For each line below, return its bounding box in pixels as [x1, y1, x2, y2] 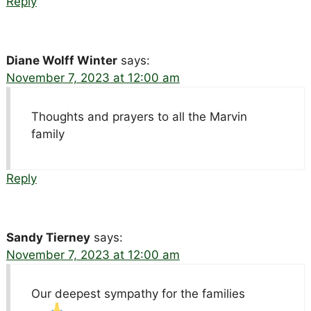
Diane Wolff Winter [6, 53, 117, 67]
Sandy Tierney [6, 230, 90, 244]
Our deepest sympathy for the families [31, 286, 245, 301]
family [31, 126, 65, 141]
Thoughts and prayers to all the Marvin [31, 109, 247, 124]
